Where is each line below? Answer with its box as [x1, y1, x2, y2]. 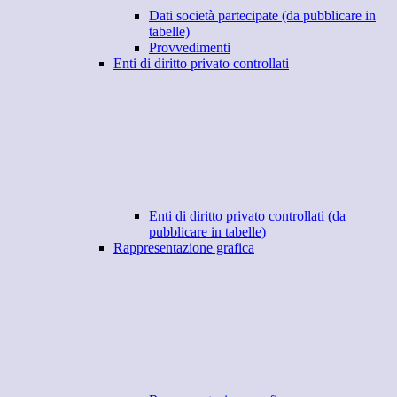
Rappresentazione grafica [113, 240, 254, 256]
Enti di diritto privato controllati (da [149, 208, 346, 224]
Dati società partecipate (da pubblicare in [149, 8, 376, 24]
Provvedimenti [149, 40, 230, 56]
